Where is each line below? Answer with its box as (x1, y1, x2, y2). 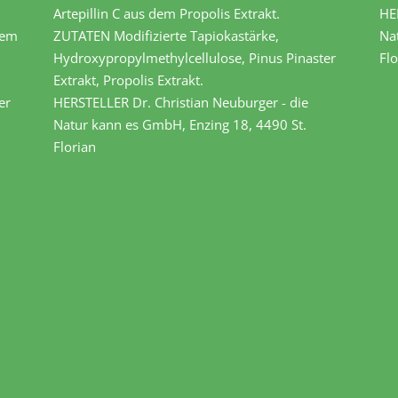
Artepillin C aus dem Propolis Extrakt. (53, 4, 281, 23)
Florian (53, 138, 97, 156)
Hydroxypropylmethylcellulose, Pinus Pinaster (53, 49, 337, 68)
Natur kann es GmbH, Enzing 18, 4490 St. (53, 115, 307, 134)
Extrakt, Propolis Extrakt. (53, 71, 204, 90)
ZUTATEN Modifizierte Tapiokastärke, (53, 27, 280, 45)
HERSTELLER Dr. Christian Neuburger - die (53, 93, 309, 112)
